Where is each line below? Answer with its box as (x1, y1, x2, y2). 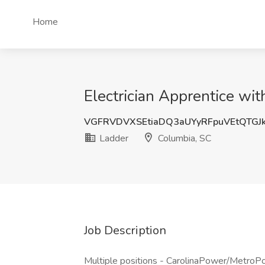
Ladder (97, 132, 128, 145)
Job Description (84, 222, 166, 238)
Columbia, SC (156, 132, 211, 145)
